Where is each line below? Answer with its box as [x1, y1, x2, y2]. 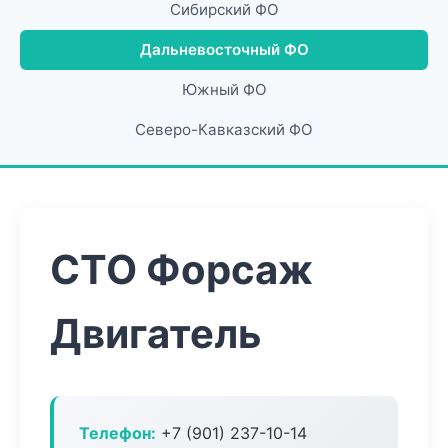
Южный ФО [181, 80, 267, 99]
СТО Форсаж [50, 245, 313, 294]
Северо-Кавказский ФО [135, 120, 313, 139]
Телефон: [79, 423, 156, 443]
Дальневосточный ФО [139, 40, 309, 59]
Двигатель [50, 309, 262, 358]
